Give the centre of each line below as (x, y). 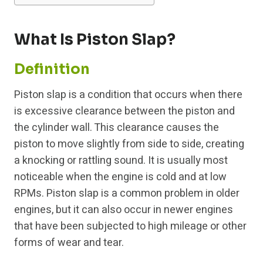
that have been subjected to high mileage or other (130, 227)
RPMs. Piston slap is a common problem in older (127, 194)
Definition (52, 70)
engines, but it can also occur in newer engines (124, 210)
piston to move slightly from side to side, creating (129, 144)
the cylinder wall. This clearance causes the (117, 128)
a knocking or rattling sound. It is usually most (121, 161)
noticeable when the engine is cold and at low (120, 177)
